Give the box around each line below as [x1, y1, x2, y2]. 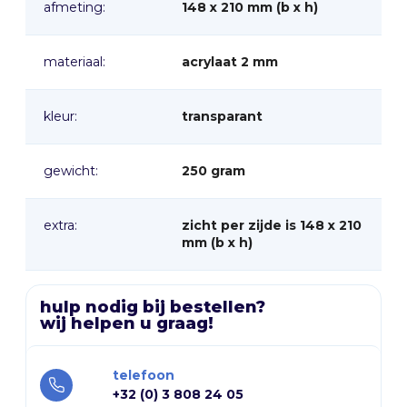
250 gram [182, 163, 245, 180]
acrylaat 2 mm [182, 54, 278, 71]
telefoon [113, 367, 174, 384]
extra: [44, 217, 77, 234]
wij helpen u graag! [40, 313, 213, 334]
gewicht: [44, 163, 98, 180]
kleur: [44, 108, 77, 125]
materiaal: [44, 54, 105, 71]
